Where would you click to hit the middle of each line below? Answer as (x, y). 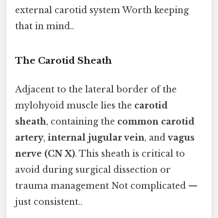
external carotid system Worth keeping (102, 10)
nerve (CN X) (45, 154)
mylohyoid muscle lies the (75, 106)
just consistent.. (49, 202)
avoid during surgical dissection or (93, 170)
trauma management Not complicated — (106, 186)
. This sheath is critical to (130, 154)
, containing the (82, 122)
